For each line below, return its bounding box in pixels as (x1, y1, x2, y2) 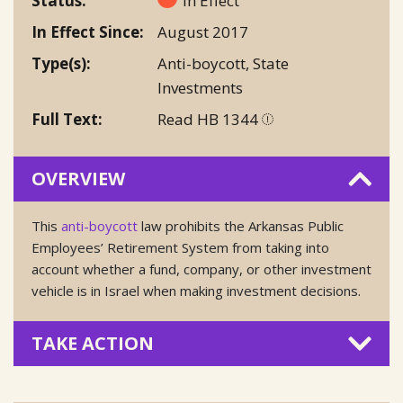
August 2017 (157, 22, 248, 42)
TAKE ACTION (31, 331, 154, 355)
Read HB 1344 (157, 109, 262, 130)
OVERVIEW (31, 166, 125, 191)
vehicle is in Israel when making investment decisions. (31, 282, 361, 300)
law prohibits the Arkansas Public (138, 217, 344, 235)
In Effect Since (31, 22, 139, 42)
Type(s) (31, 53, 86, 74)
